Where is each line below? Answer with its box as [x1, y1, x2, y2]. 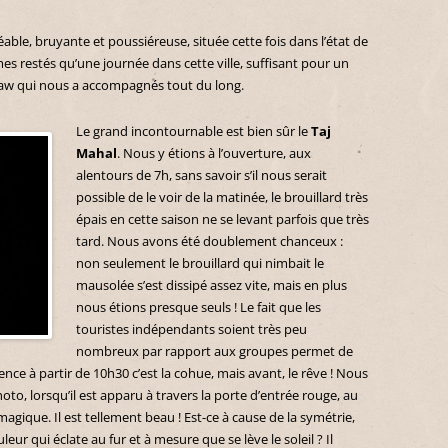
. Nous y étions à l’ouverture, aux [117, 143, 311, 162]
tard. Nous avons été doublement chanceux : [76, 231, 343, 250]
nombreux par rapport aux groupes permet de [76, 341, 353, 360]
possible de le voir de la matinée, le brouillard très [76, 187, 368, 206]
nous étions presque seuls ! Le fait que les [76, 297, 321, 316]
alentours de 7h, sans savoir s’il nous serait [76, 165, 327, 184]
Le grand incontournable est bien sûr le [76, 121, 311, 140]
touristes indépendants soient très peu [76, 319, 307, 338]
